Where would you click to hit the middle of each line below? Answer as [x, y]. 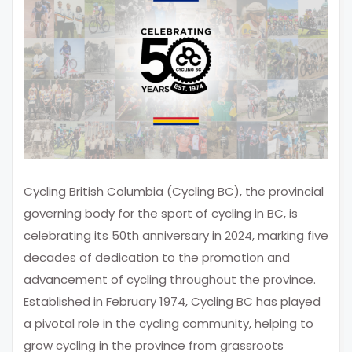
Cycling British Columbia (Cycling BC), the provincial [174, 191]
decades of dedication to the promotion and [157, 257]
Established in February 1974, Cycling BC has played [172, 301]
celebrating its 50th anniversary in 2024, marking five [176, 235]
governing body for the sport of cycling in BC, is [161, 213]
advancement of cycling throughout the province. [170, 279]
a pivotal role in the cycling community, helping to [169, 323]
